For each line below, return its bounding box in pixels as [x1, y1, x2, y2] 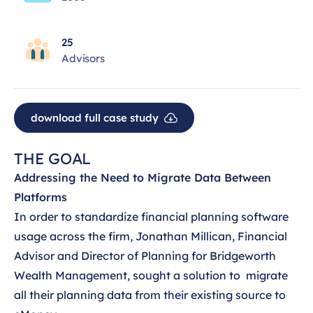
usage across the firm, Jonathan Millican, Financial [14, 229, 287, 243]
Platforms [14, 190, 67, 204]
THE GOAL [14, 149, 92, 168]
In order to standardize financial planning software [14, 210, 289, 224]
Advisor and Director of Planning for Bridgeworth [14, 249, 276, 263]
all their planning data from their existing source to [14, 288, 286, 302]
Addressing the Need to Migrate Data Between [14, 170, 271, 184]
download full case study [31, 111, 159, 124]
